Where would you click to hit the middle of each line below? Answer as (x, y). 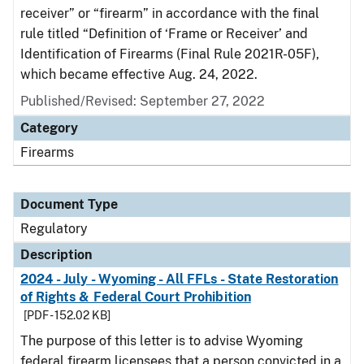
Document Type (69, 204)
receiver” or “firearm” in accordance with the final (170, 13)
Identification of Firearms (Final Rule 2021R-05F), (170, 54)
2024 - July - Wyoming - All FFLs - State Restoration (180, 279)
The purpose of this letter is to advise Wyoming (162, 341)
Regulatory (54, 229)
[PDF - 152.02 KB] (67, 315)
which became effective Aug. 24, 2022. (139, 74)
